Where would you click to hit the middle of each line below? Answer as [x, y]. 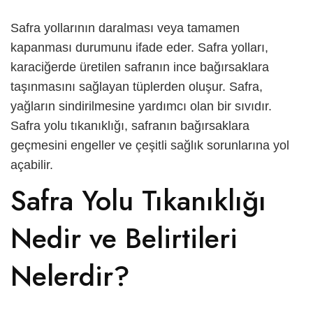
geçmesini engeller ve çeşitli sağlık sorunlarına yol [150, 145]
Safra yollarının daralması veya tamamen [125, 28]
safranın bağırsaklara [189, 125]
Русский [64, 50]
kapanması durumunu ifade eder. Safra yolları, [139, 47]
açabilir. [32, 165]
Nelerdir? [70, 276]
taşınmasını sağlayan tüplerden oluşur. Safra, [137, 86]
